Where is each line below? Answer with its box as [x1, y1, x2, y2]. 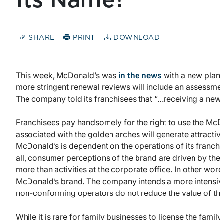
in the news [118, 70, 164, 80]
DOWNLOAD [111, 34, 160, 41]
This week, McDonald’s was [16, 70, 118, 80]
